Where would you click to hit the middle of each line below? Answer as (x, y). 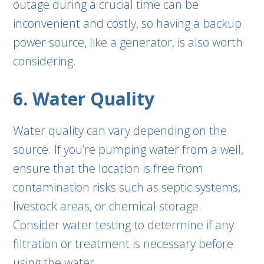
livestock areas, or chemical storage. (108, 206)
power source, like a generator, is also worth (128, 42)
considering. (45, 61)
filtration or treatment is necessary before (123, 244)
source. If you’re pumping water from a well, (128, 149)
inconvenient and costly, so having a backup (128, 23)
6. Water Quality (84, 99)
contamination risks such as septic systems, (127, 187)
